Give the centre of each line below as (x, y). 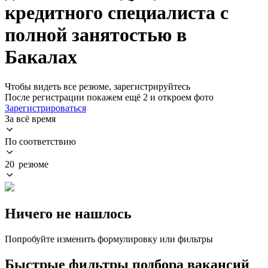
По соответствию (40, 141)
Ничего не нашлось (68, 213)
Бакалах (41, 57)
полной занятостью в (96, 35)
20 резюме (27, 164)
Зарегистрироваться (45, 108)
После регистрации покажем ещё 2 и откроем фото (109, 97)
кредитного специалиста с (117, 13)
